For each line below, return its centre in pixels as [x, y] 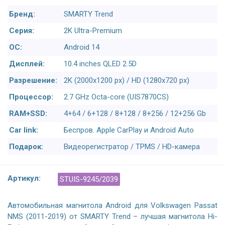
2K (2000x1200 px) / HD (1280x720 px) [127, 81]
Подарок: [26, 147]
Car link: [24, 130]
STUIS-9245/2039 [89, 180]
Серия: [22, 31]
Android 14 [82, 47]
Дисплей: [27, 64]
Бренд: [22, 14]
